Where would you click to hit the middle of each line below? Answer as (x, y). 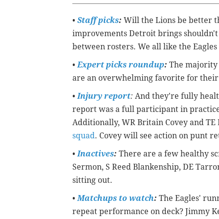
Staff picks (98, 21)
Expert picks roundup (121, 65)
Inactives (96, 154)
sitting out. (93, 180)
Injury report (104, 96)
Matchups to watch (116, 198)
